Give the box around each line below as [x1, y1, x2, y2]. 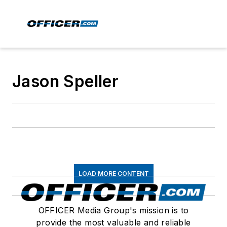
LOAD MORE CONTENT [78, 170, 149, 177]
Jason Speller [12, 71, 119, 91]
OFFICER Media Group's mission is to [38, 205, 189, 215]
